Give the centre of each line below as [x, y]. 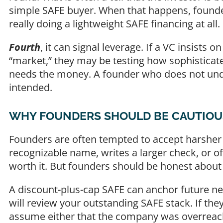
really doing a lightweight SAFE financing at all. [114, 24]
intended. [32, 87]
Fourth [25, 47]
